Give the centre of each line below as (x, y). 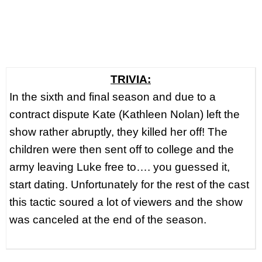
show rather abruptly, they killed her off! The (118, 132)
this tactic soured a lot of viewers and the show (126, 202)
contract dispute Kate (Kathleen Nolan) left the (125, 114)
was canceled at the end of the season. (108, 220)
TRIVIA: (131, 79)
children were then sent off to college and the (122, 149)
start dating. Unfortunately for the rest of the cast (129, 185)
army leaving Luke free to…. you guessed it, (120, 167)
